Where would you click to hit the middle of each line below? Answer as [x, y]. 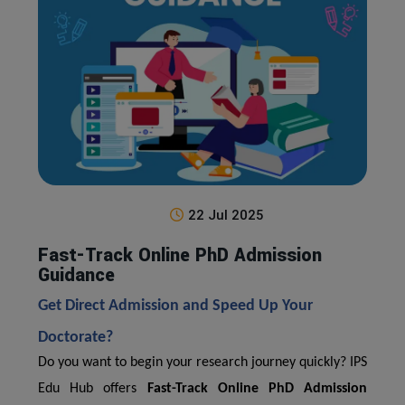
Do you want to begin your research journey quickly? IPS [202, 363]
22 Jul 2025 [226, 215]
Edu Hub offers [93, 389]
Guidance [76, 275]
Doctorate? [75, 338]
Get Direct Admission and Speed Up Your [175, 306]
